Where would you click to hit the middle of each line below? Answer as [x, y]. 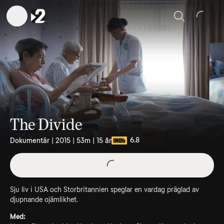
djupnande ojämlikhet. [44, 199]
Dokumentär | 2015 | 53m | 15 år [61, 140]
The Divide [46, 124]
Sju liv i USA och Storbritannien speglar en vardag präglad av [104, 189]
